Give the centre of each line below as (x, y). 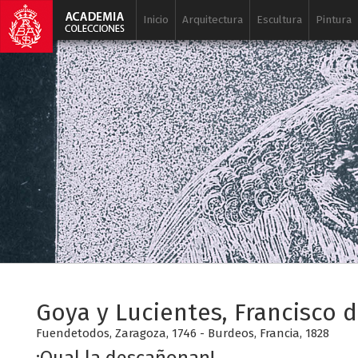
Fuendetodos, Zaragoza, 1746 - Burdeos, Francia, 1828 (183, 333)
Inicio (156, 20)
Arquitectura (213, 20)
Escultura (279, 20)
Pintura (334, 20)
